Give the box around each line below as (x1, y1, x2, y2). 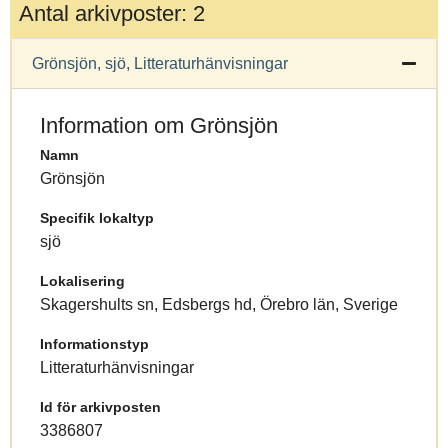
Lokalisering (40, 272, 125, 289)
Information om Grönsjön (40, 112, 278, 138)
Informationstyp (40, 335, 149, 352)
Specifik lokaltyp (40, 209, 154, 226)
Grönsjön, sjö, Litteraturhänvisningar (32, 54, 288, 72)
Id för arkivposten (40, 398, 161, 415)
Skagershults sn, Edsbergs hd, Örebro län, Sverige (40, 295, 398, 313)
